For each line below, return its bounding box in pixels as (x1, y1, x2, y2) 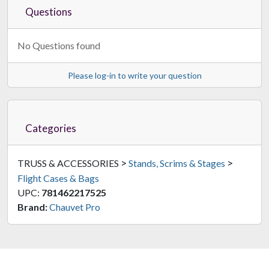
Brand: (17, 201, 47, 213)
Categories (25, 121, 76, 134)
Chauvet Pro (49, 201, 100, 213)
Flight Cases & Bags (17, 172, 99, 184)
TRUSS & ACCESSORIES (17, 157, 121, 169)
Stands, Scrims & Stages (128, 157, 225, 169)
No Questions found (17, 39, 100, 51)
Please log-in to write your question (67, 70, 202, 80)
